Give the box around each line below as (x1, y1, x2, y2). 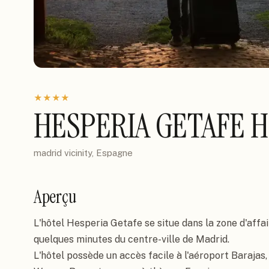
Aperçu (34, 185, 77, 208)
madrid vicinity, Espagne (34, 148, 133, 158)
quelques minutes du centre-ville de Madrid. (34, 234, 229, 245)
